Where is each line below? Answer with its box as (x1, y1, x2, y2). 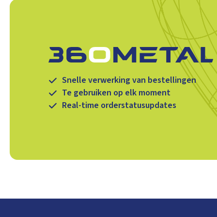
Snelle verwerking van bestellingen (62, 74, 196, 86)
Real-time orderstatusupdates (62, 99, 176, 111)
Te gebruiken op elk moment (62, 86, 170, 99)
